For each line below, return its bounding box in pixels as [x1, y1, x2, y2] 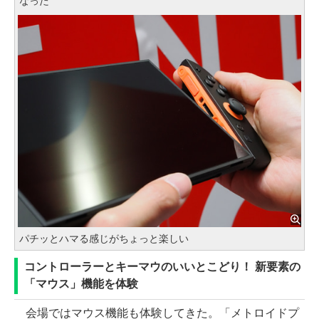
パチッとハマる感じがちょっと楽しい [19, 233, 189, 245]
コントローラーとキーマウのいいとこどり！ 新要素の [24, 261, 300, 273]
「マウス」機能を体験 [24, 278, 138, 291]
